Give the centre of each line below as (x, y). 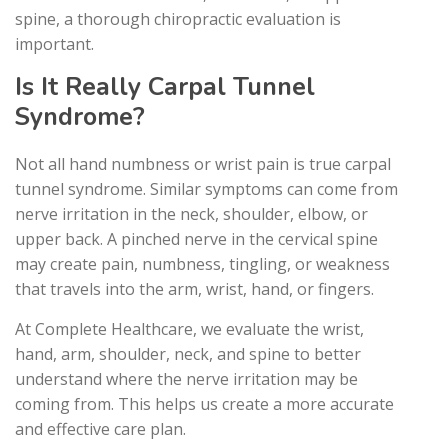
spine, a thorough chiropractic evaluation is (178, 18)
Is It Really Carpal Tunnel (165, 86)
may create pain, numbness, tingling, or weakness (202, 263)
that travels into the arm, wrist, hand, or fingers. (194, 288)
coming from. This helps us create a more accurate (204, 403)
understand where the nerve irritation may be (186, 378)
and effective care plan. (100, 428)
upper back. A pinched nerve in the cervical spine (196, 238)
